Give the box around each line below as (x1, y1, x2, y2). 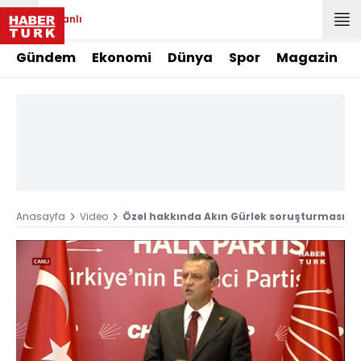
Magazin (276, 48, 338, 67)
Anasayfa (16, 210, 65, 223)
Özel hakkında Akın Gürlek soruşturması (122, 210, 345, 223)
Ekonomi (92, 48, 151, 67)
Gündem (16, 48, 76, 67)
